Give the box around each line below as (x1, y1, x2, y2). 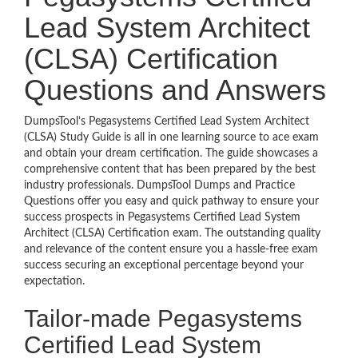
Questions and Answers (24, 74, 326, 106)
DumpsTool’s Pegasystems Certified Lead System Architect (24, 116, 309, 127)
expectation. (24, 276, 85, 287)
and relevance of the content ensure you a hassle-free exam (24, 244, 318, 255)
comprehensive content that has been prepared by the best (24, 164, 316, 175)
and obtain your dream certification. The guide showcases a (24, 148, 318, 159)
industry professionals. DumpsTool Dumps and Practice (24, 180, 295, 191)
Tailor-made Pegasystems (24, 305, 302, 332)
